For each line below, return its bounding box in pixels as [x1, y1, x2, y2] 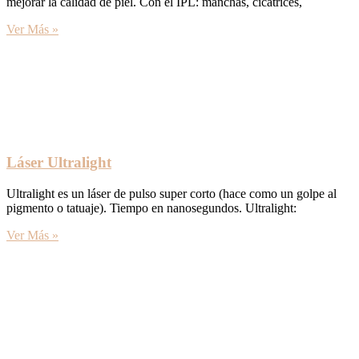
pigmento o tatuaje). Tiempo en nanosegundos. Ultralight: [6, 200, 296, 215]
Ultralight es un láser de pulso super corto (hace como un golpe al [6, 186, 337, 200]
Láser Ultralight [6, 154, 111, 171]
